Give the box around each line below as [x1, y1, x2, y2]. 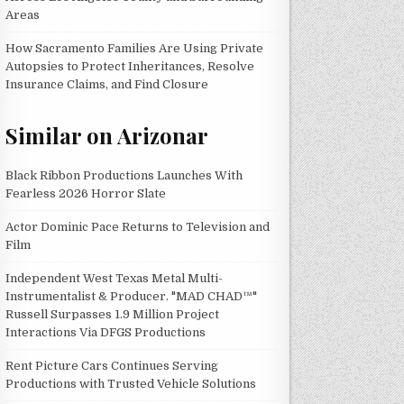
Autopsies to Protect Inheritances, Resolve [5, 59, 255, 73]
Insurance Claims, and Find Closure [5, 77, 209, 91]
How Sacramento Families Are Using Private [5, 41, 264, 55]
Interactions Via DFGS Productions [5, 325, 207, 339]
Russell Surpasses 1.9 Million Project [5, 307, 220, 321]
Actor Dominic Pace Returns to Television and [5, 219, 271, 234]
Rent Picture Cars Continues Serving [5, 358, 219, 372]
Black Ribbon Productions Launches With [5, 168, 243, 182]
